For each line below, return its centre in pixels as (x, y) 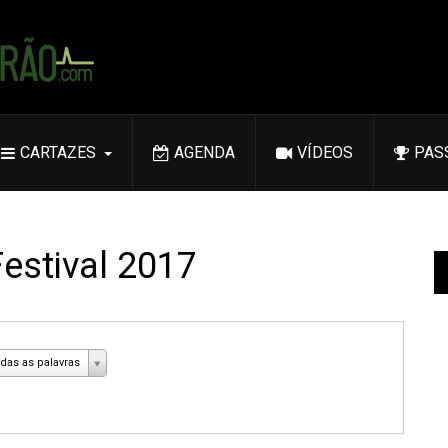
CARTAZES (58, 152)
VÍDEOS (325, 152)
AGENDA (204, 152)
